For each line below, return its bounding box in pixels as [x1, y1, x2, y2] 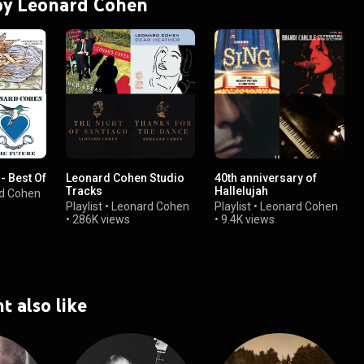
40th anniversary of [214, 171, 318, 185]
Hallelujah [214, 184, 269, 198]
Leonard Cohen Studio [66, 171, 185, 185]
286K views [72, 213, 131, 227]
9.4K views [221, 213, 275, 227]
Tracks [66, 184, 103, 198]
